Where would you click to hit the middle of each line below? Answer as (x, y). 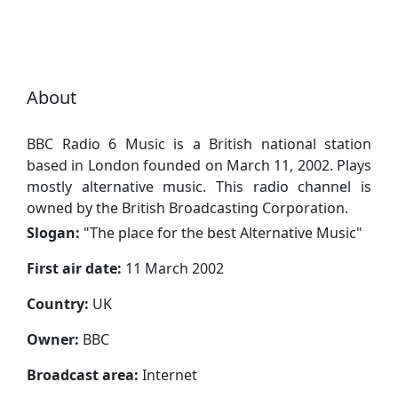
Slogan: (53, 232)
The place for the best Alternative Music (223, 232)
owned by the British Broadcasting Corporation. (187, 207)
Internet (170, 374)
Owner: (53, 339)
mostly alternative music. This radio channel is (199, 186)
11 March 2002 (173, 268)
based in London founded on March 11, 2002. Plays (199, 165)
